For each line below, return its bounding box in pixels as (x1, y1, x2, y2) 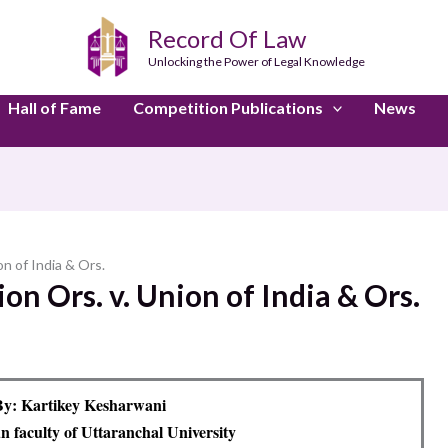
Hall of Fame (7, 98, 101, 117)
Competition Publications (132, 98, 323, 117)
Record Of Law (147, 23, 306, 53)
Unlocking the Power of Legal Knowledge (147, 53, 365, 69)
